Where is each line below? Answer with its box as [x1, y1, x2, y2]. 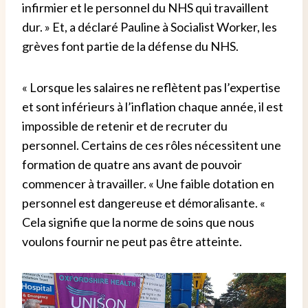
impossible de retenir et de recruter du [22, 118, 228, 133]
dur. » [22, 19, 52, 34]
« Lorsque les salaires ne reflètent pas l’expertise [22, 79, 280, 95]
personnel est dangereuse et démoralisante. [22, 195, 260, 210]
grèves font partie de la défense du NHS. [22, 38, 239, 54]
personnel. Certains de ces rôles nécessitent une [22, 137, 281, 153]
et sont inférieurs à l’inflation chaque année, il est [22, 98, 283, 114]
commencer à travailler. [22, 175, 148, 191]
